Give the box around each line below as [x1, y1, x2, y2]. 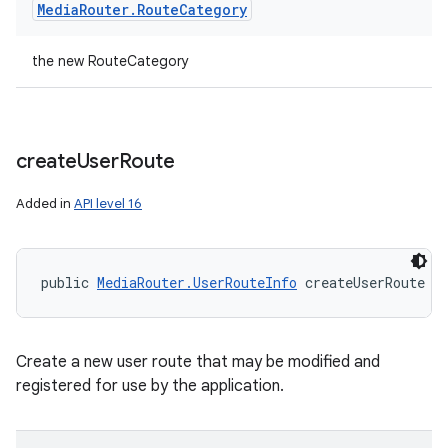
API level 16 [74, 195, 142, 212]
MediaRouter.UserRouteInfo [97, 273, 297, 292]
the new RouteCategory [32, 52, 189, 70]
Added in [16, 195, 74, 212]
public [41, 273, 97, 292]
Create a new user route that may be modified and [16, 352, 380, 372]
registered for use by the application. [16, 376, 284, 396]
